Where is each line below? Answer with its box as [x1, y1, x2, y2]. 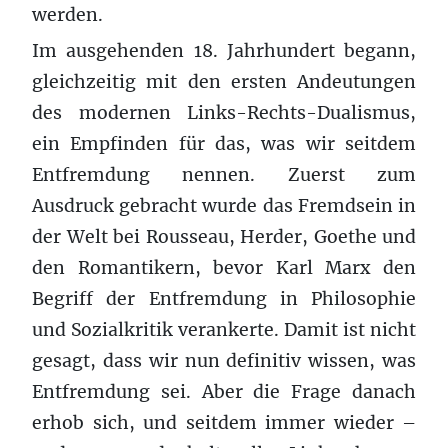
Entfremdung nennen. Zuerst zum [32, 163, 416, 186]
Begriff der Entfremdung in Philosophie [32, 287, 416, 310]
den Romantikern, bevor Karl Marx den [32, 256, 416, 279]
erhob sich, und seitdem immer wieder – [32, 411, 416, 434]
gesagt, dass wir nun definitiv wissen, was [32, 349, 416, 372]
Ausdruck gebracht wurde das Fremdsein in [32, 194, 416, 217]
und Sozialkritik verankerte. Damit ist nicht [32, 318, 416, 341]
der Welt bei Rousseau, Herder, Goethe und [32, 225, 416, 248]
